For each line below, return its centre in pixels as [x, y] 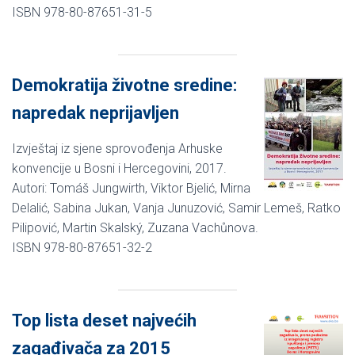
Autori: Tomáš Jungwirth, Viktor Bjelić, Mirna [131, 188]
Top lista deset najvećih [104, 320]
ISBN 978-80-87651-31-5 [82, 12]
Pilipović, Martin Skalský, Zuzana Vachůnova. [135, 227]
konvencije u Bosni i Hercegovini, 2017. [119, 168]
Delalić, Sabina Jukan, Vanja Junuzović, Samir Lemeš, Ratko [176, 208]
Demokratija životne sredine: [124, 85]
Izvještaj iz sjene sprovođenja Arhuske [117, 148]
